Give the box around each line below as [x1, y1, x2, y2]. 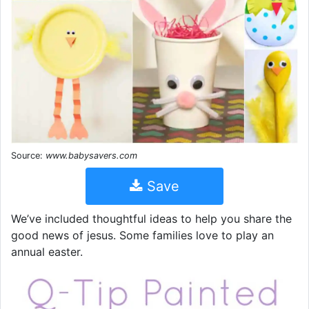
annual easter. [11, 245, 83, 259]
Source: [11, 150, 46, 161]
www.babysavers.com [46, 150, 137, 161]
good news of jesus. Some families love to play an [11, 228, 274, 242]
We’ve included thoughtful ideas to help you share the [11, 212, 292, 226]
